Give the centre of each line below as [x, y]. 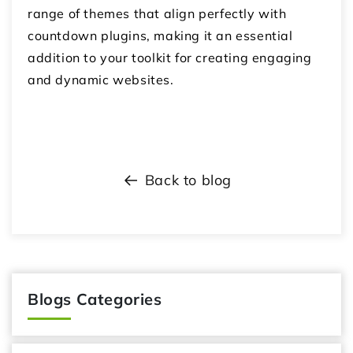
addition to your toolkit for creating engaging [170, 58]
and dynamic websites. [101, 80]
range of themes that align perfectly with [157, 14]
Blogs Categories [95, 299]
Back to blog [188, 180]
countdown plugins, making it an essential [160, 36]
